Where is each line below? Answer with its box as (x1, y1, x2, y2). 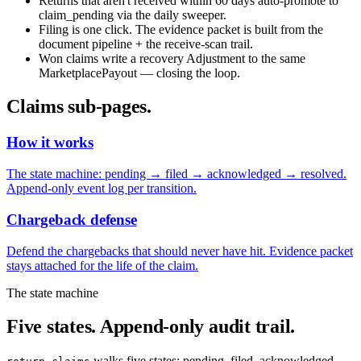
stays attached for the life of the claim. (6, 258, 198, 272)
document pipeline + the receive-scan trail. (39, 36, 253, 51)
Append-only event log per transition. (6, 181, 197, 196)
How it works (6, 134, 93, 151)
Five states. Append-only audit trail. (6, 316, 296, 338)
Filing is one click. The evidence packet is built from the (39, 22, 323, 36)
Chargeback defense (6, 210, 137, 228)
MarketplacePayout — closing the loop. (39, 65, 240, 80)
